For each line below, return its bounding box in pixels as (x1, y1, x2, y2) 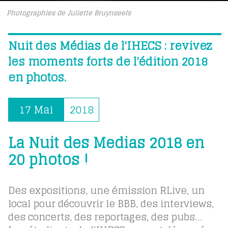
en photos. (8, 67, 66, 88)
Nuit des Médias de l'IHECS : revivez (8, 35, 212, 56)
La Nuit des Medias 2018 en (8, 130, 205, 156)
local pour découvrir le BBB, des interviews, (8, 194, 214, 212)
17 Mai (18, 100, 53, 119)
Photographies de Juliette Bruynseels (7, 7, 131, 19)
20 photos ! (8, 147, 88, 173)
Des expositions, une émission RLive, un (8, 181, 205, 199)
